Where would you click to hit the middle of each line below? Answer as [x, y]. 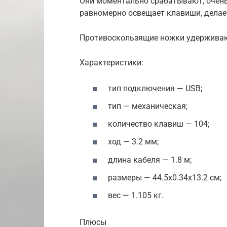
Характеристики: [111, 62]
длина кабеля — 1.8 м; [150, 160]
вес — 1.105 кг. [136, 195]
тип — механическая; [148, 106]
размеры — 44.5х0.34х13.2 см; [165, 177]
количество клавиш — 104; [159, 124]
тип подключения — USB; [155, 88]
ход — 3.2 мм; [133, 142]
